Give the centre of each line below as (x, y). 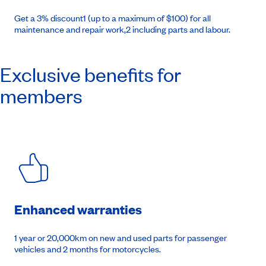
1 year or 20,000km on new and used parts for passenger (121, 238)
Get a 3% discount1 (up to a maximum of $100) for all (113, 18)
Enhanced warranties (78, 210)
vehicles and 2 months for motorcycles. (88, 249)
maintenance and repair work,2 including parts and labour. (122, 29)
